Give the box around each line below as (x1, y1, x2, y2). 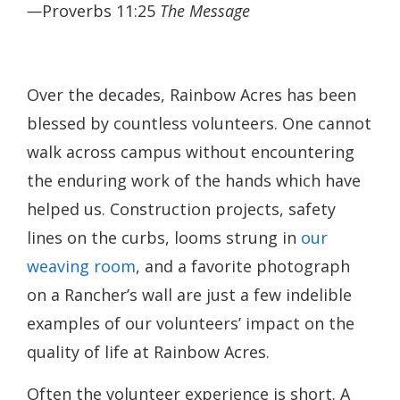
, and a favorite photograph (136, 255, 350, 277)
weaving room (27, 255, 136, 277)
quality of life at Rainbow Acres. (27, 341, 270, 362)
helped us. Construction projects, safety (27, 198, 336, 220)
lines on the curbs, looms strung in (27, 227, 301, 248)
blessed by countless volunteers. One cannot (27, 112, 371, 134)
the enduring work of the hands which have (27, 170, 361, 191)
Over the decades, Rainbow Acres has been (27, 84, 356, 105)
